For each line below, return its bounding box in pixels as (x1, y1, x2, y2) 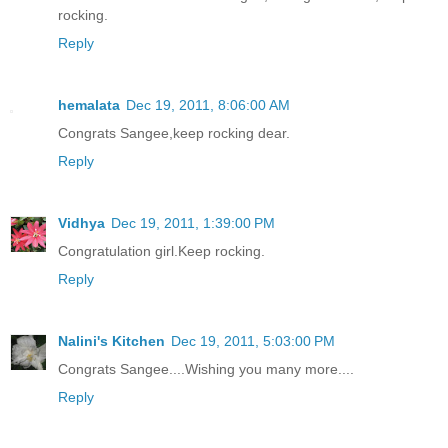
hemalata (58, 97, 120, 114)
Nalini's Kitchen (58, 333, 165, 350)
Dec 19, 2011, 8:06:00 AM (126, 97, 290, 114)
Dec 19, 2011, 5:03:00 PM (171, 333, 335, 350)
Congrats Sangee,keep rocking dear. (58, 125, 290, 142)
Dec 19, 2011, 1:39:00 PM (111, 215, 275, 232)
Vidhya (58, 215, 105, 232)
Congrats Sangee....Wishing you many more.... (58, 361, 354, 378)
